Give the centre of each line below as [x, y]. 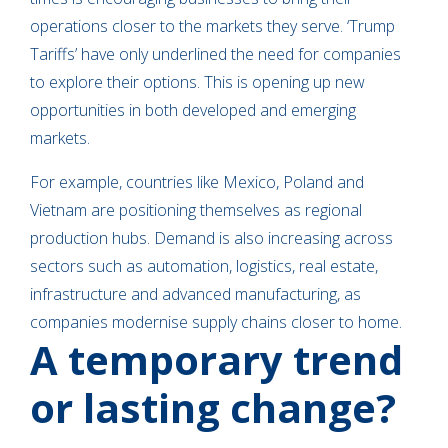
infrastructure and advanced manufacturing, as [195, 294]
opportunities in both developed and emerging [193, 110]
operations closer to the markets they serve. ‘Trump [212, 26]
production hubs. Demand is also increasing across [211, 238]
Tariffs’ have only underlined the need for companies [215, 54]
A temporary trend [216, 360]
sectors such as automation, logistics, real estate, [204, 266]
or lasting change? [218, 408]
